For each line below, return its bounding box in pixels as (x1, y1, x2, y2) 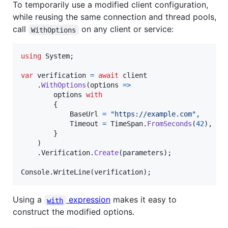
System (45, 52, 70, 61)
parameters (123, 149, 163, 157)
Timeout (70, 120, 98, 128)
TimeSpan (110, 120, 143, 128)
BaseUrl (70, 110, 98, 119)
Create (94, 149, 119, 157)
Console (21, 168, 49, 177)
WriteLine (53, 168, 90, 177)
